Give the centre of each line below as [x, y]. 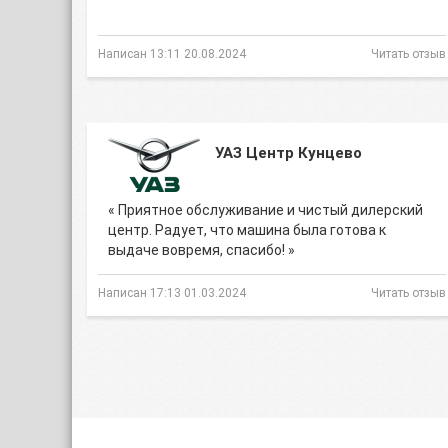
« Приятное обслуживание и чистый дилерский [265, 210]
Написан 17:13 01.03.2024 [172, 293]
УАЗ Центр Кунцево [288, 153]
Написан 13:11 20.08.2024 [172, 54]
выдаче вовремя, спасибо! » [201, 250]
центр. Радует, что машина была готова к [247, 230]
